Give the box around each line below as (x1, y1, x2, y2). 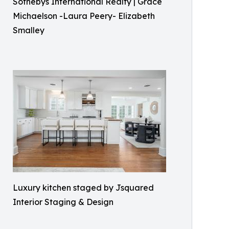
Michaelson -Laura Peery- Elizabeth (13, 10, 155, 21)
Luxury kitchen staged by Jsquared (13, 182, 154, 193)
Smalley (13, 25, 44, 35)
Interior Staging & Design (13, 196, 113, 207)
